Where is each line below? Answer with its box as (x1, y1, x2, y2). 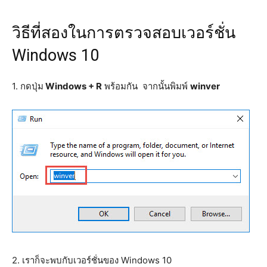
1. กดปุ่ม (12, 80, 44, 92)
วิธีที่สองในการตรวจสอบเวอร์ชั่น (12, 23, 235, 42)
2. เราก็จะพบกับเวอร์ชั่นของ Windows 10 (12, 254, 172, 266)
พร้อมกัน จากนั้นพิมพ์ (102, 80, 190, 92)
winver (190, 80, 220, 92)
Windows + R (44, 80, 102, 92)
